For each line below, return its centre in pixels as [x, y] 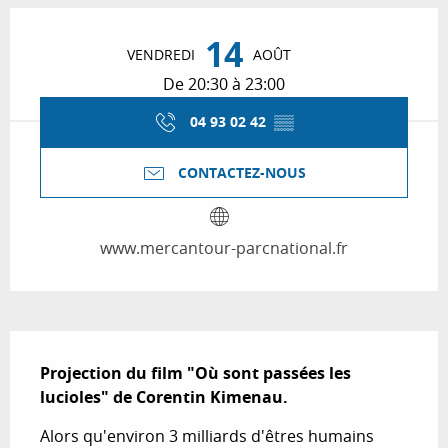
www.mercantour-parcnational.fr [224, 247]
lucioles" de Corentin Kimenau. [164, 396]
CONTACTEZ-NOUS [242, 172]
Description [70, 344]
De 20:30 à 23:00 [224, 83]
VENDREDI [161, 54]
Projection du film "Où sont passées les [195, 372]
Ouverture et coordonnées [144, 21]
